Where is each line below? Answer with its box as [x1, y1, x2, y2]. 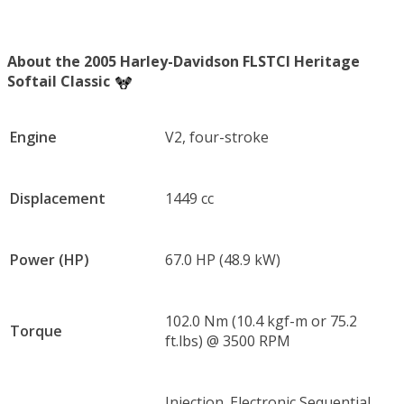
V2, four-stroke [165, 126, 269, 147]
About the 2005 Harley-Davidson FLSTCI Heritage [7, 50, 360, 71]
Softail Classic [7, 70, 110, 91]
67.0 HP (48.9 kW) [165, 249, 280, 270]
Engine [10, 126, 57, 147]
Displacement [10, 188, 106, 208]
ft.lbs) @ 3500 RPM [165, 330, 290, 351]
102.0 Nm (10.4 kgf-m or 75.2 [165, 310, 357, 331]
